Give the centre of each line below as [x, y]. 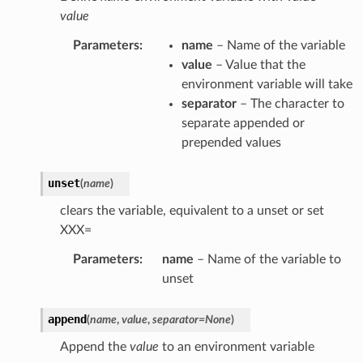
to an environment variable [236, 346]
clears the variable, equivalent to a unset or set [192, 210]
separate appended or [243, 123]
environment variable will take [267, 84]
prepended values [231, 142]
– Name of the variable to [267, 259]
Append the [94, 346]
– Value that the [258, 64]
